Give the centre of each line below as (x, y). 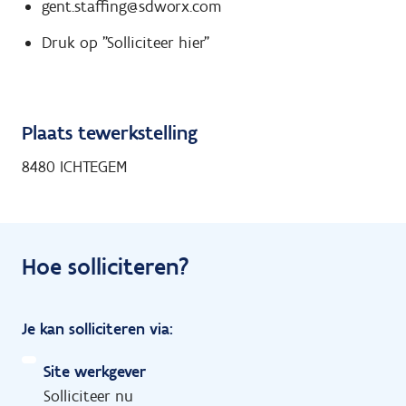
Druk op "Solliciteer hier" (125, 43)
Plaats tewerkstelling (110, 132)
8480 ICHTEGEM (74, 166)
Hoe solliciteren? (106, 266)
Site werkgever (95, 371)
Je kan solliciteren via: (97, 329)
